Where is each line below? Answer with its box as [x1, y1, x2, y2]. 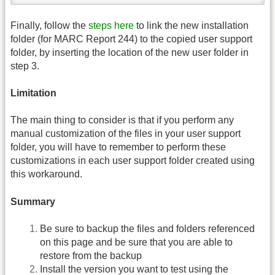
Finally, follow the [10, 20, 88, 31]
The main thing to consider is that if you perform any [10, 115, 234, 126]
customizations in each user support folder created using [10, 155, 255, 166]
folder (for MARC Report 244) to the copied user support [10, 33, 252, 44]
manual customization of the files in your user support [10, 128, 241, 139]
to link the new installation [134, 20, 249, 31]
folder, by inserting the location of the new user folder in [10, 47, 249, 58]
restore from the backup [40, 250, 142, 261]
